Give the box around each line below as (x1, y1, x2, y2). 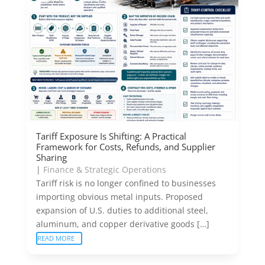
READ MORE (37, 233, 75, 243)
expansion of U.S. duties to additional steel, (35, 204, 208, 216)
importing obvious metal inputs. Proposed (35, 190, 203, 202)
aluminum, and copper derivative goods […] (35, 218, 209, 230)
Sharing (35, 151, 67, 163)
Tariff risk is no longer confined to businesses (35, 177, 216, 189)
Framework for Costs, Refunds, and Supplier (35, 140, 215, 153)
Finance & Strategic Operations (43, 163, 166, 175)
